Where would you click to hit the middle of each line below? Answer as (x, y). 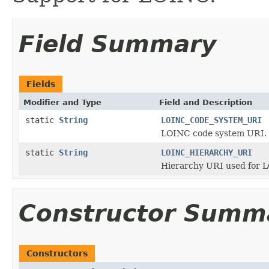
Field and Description (206, 102)
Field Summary (117, 44)
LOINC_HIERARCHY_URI (207, 152)
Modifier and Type (62, 102)
